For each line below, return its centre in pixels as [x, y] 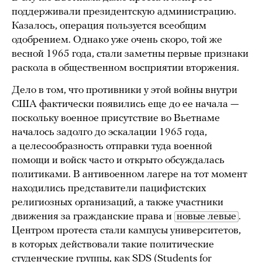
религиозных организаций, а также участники [118, 203]
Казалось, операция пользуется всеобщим [109, 26]
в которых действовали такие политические [113, 245]
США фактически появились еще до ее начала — [125, 105]
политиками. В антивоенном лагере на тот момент [130, 175]
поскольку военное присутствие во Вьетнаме [116, 119]
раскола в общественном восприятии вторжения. [125, 68]
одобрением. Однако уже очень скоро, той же [117, 40]
